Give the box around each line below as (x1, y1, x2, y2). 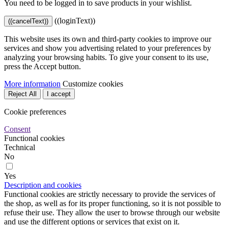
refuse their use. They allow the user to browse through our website (4, 208, 220, 217)
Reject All (8, 90, 37, 98)
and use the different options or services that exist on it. (4, 217, 180, 226)
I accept (47, 90, 71, 98)
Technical (4, 143, 35, 152)
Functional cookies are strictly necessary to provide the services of (4, 190, 215, 199)
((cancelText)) (8, 17, 48, 25)
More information (4, 79, 61, 89)
